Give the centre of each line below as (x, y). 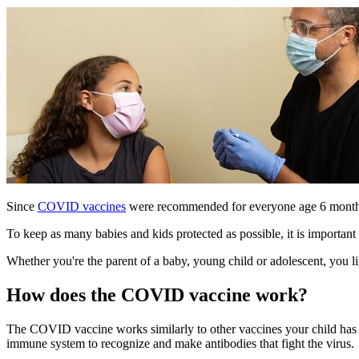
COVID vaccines (82, 207)
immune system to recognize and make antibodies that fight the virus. (180, 343)
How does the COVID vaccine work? (157, 295)
